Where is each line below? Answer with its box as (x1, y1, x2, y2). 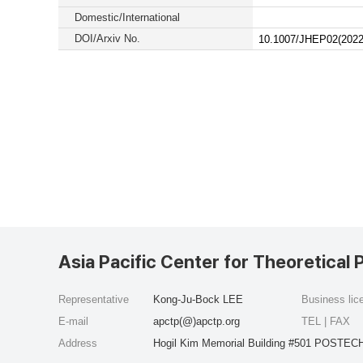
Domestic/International (75, 11, 180, 23)
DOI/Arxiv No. (75, 32, 140, 45)
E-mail (58, 315, 88, 327)
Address (58, 337, 97, 349)
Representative (58, 293, 129, 305)
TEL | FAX (301, 315, 353, 327)
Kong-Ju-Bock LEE (153, 293, 243, 305)
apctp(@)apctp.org (153, 315, 240, 327)
